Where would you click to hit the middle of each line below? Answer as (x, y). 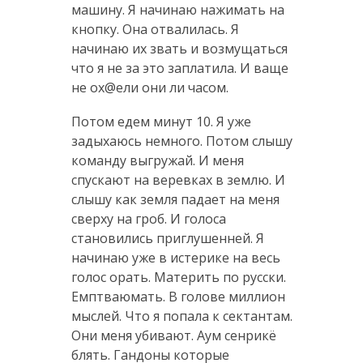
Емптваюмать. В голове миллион (178, 296)
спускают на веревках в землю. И (178, 179)
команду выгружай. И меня (157, 160)
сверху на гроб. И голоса (148, 218)
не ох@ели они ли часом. (149, 87)
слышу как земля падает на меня (175, 199)
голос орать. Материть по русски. (178, 277)
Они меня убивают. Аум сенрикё (173, 335)
